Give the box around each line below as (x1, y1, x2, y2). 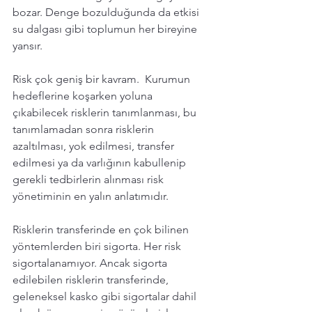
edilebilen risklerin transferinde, (13, 272, 174, 286)
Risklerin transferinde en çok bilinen (13, 222, 192, 236)
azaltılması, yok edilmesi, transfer (13, 139, 177, 153)
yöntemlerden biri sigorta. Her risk (13, 239, 184, 253)
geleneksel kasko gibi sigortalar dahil (13, 289, 199, 303)
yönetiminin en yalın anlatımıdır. (13, 189, 171, 203)
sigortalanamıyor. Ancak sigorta (13, 256, 170, 270)
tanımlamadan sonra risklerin (13, 122, 157, 136)
